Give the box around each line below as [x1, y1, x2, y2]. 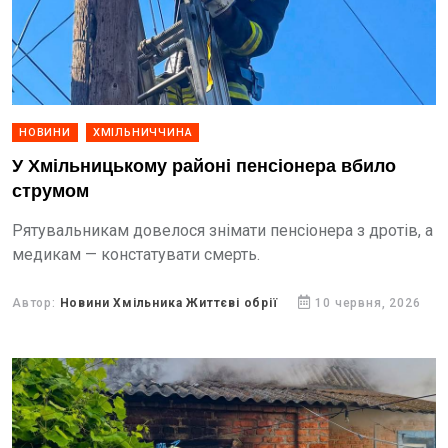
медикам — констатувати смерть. [12, 245, 260, 264]
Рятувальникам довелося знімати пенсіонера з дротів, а [12, 221, 433, 240]
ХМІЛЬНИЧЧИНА [92, 126, 193, 139]
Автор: [12, 296, 60, 310]
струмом [12, 181, 89, 202]
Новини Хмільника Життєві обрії [59, 296, 278, 310]
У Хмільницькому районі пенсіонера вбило [12, 156, 396, 177]
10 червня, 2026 [315, 296, 421, 310]
